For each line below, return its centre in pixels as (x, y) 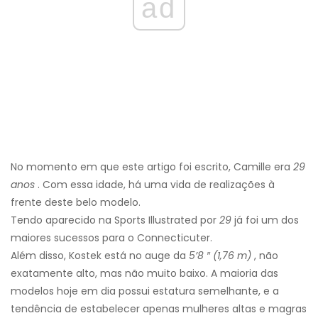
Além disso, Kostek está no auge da (100, 256)
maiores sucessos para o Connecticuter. (111, 238)
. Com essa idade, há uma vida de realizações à (155, 185)
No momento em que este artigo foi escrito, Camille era (152, 167)
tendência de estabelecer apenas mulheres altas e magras (159, 309)
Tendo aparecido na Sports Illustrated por (115, 220)
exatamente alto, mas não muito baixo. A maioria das (144, 274)
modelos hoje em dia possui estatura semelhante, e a (145, 291)
